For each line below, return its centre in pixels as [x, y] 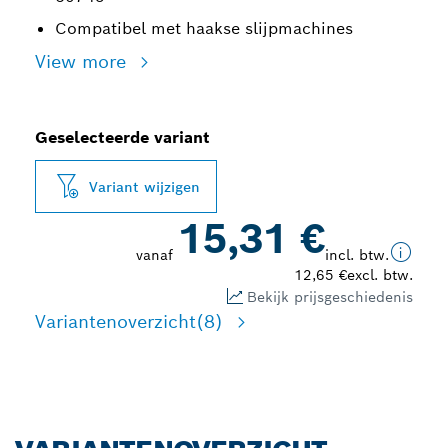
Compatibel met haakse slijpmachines [204, 28]
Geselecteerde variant [122, 137]
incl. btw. [357, 255]
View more [83, 61]
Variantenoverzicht [115, 321]
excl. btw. [380, 275]
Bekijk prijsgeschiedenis [330, 296]
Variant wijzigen [144, 186]
